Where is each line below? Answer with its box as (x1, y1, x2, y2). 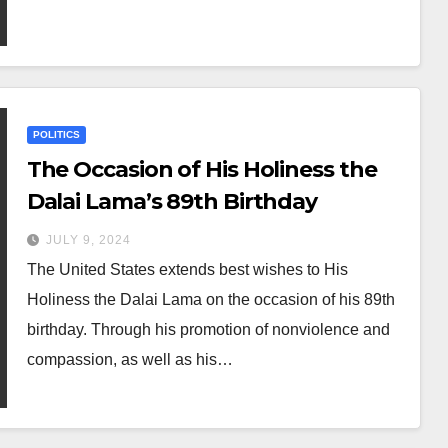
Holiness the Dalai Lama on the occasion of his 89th (26, 290, 395, 308)
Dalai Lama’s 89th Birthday (26, 187, 318, 215)
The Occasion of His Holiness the (26, 155, 377, 183)
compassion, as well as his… (26, 350, 233, 368)
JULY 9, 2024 (45, 232, 131, 247)
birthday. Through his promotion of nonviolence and (26, 320, 390, 338)
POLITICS (32, 128, 80, 140)
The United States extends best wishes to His (26, 260, 348, 278)
